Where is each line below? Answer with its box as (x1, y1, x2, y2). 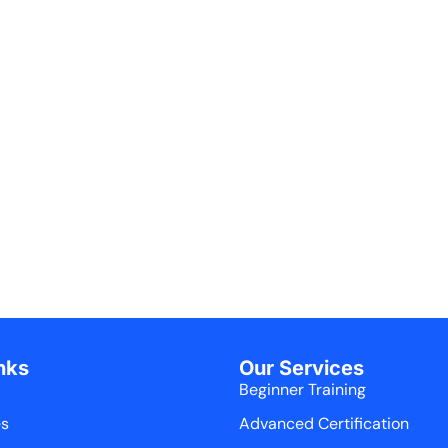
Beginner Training (239, 378, 366, 400)
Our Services (239, 355, 364, 380)
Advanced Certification (239, 412, 409, 434)
